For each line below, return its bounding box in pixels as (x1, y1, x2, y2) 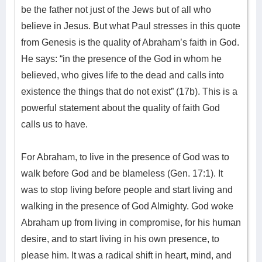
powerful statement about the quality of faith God (21, 103, 220, 113)
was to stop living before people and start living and (21, 185, 233, 195)
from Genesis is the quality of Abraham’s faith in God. (21, 37, 239, 47)
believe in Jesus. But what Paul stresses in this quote (21, 21, 240, 31)
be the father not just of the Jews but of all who (21, 5, 211, 15)
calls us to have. (21, 119, 88, 129)
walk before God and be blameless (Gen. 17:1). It (21, 168, 223, 178)
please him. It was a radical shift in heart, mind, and (21, 250, 232, 260)
